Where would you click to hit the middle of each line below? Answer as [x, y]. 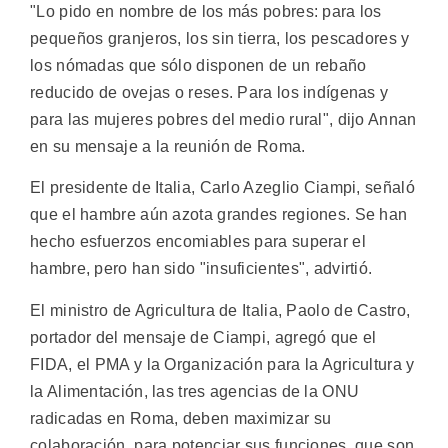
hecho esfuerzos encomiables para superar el [198, 242]
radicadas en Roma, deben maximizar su [181, 418]
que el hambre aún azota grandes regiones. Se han [219, 215]
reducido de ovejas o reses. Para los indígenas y [209, 93]
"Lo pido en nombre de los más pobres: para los [206, 12]
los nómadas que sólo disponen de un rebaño [198, 66]
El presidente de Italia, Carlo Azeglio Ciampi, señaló [222, 188]
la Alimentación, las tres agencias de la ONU [195, 391]
